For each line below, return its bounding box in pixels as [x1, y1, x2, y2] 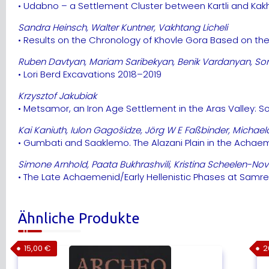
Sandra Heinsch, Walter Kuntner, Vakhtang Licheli [18, 20, 228, 34]
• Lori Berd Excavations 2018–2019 [18, 67, 162, 80]
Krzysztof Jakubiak [18, 89, 97, 102]
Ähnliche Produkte [18, 210, 140, 226]
